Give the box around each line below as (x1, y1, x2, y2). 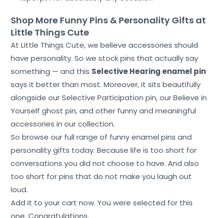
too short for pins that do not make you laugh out (11, 171, 192, 182)
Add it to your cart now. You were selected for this (11, 197, 193, 208)
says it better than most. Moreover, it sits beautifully (11, 79, 201, 90)
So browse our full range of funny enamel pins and (11, 131, 192, 142)
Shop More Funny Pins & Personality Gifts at (11, 14, 206, 26)
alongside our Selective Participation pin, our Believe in (11, 92, 207, 103)
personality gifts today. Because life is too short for (11, 145, 197, 155)
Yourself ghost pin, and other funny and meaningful (11, 105, 197, 116)
